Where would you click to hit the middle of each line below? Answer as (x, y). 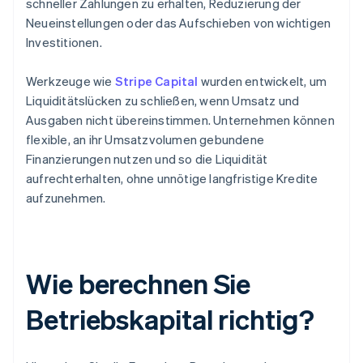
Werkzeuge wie (70, 81)
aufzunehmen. (66, 198)
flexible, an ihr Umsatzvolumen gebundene (145, 140)
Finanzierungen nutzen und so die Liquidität (147, 159)
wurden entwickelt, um (263, 81)
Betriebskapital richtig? (170, 319)
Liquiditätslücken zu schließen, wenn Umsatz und (163, 101)
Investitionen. (64, 43)
